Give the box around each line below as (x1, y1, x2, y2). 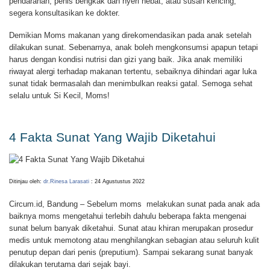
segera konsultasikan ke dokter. (9, 8, 120, 18)
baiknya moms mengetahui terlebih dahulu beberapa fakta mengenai (9, 211, 246, 221)
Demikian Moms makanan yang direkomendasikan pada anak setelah (9, 30, 251, 40)
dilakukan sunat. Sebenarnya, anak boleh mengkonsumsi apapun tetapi (9, 42, 258, 52)
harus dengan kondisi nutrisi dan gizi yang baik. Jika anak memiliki (9, 54, 242, 64)
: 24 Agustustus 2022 (89, 178, 145, 185)
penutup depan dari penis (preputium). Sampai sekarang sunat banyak (9, 247, 253, 257)
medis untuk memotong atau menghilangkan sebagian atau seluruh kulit (9, 235, 259, 245)
